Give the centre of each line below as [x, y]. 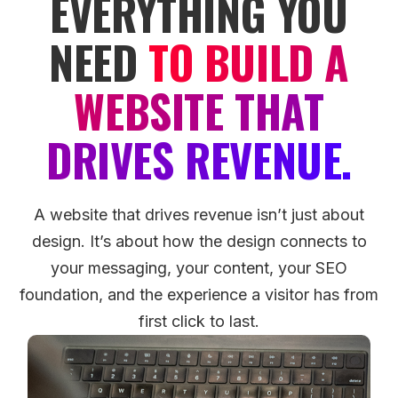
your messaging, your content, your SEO [199, 267]
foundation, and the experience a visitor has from [199, 294]
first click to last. [199, 321]
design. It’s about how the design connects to [199, 241]
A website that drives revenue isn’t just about [199, 214]
